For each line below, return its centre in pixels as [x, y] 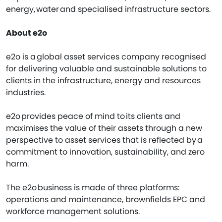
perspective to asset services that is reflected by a [104, 140]
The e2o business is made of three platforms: [93, 187]
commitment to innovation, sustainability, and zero [105, 152]
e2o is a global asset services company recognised [106, 56]
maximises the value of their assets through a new [104, 128]
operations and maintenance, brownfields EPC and [106, 199]
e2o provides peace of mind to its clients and [93, 116]
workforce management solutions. [74, 211]
